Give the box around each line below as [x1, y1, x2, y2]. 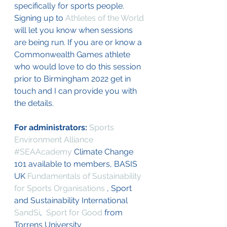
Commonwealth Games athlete [14, 50, 132, 60]
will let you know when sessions [14, 25, 135, 35]
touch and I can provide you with [14, 86, 139, 96]
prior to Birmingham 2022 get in [14, 74, 133, 84]
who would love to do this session [14, 62, 143, 72]
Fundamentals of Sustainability [27, 171, 143, 181]
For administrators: [14, 123, 89, 133]
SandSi [14, 208, 40, 218]
